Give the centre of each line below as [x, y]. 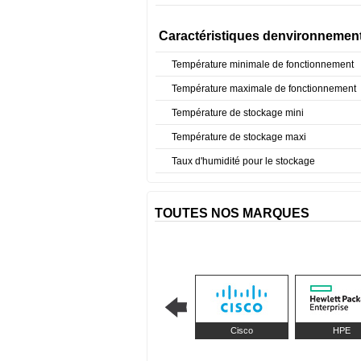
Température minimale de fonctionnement [263, 64]
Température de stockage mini [238, 112]
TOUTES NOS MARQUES [232, 213]
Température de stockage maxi [239, 137]
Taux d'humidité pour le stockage [243, 161]
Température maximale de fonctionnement [264, 88]
